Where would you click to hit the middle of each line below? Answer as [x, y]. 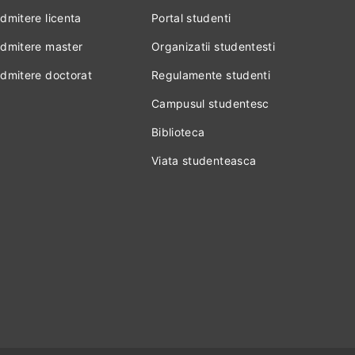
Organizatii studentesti [213, 46]
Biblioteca [178, 132]
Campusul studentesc [210, 103]
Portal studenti [191, 18]
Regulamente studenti [210, 75]
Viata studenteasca [204, 160]
